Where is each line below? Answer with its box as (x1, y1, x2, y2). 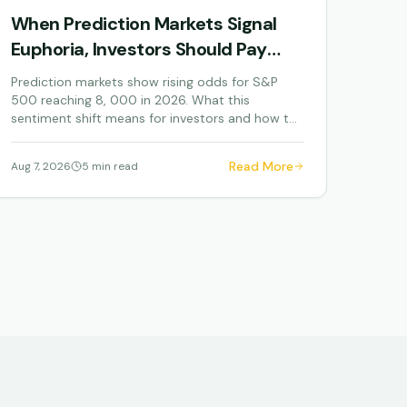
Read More (228, 158, 293, 174)
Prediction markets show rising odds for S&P (10, 74, 278, 90)
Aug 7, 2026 (10, 159, 71, 174)
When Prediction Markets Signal (10, 12, 277, 35)
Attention (10, 63, 92, 86)
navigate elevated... (10, 128, 125, 144)
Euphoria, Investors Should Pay (10, 37, 267, 61)
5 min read (81, 159, 138, 174)
